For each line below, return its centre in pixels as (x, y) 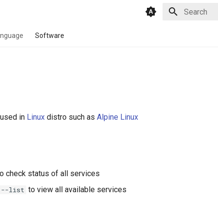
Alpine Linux (118, 117)
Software (50, 36)
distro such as (71, 117)
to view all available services (76, 190)
